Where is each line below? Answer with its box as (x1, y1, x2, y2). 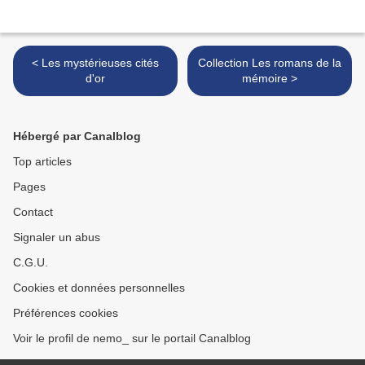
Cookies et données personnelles (13, 281, 185, 295)
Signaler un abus (13, 231, 100, 244)
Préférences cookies (13, 306, 118, 320)
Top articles (13, 155, 72, 169)
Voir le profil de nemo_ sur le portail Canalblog (13, 332, 251, 345)
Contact (13, 205, 53, 219)
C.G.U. (13, 256, 48, 270)
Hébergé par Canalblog (13, 130, 141, 143)
